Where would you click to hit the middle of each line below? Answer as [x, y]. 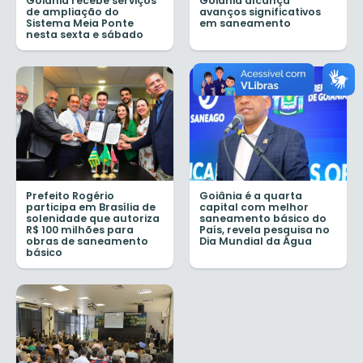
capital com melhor [254, 207]
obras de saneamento [87, 241]
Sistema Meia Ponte [80, 23]
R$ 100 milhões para [80, 229]
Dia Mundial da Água [256, 241]
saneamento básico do [263, 218]
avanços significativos [260, 12]
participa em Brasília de [91, 207]
